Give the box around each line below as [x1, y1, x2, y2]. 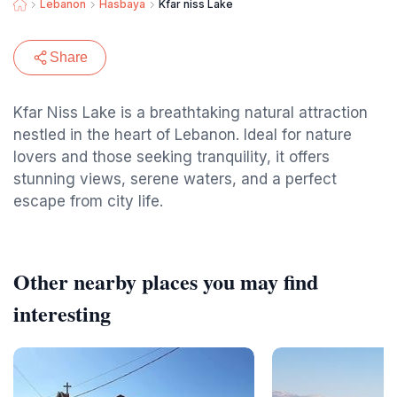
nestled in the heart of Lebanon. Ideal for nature [13, 126, 352, 144]
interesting [13, 298, 111, 329]
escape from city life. [13, 192, 163, 210]
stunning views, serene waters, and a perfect [13, 170, 337, 188]
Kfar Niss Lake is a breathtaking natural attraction [13, 104, 368, 121]
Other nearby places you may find [13, 266, 318, 297]
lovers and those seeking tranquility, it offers [13, 148, 330, 166]
